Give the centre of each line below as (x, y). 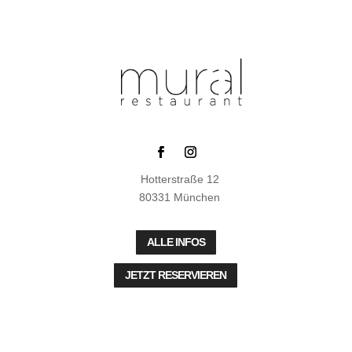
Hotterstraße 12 (180, 179)
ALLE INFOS (176, 242)
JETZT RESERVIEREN (176, 275)
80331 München (180, 197)
